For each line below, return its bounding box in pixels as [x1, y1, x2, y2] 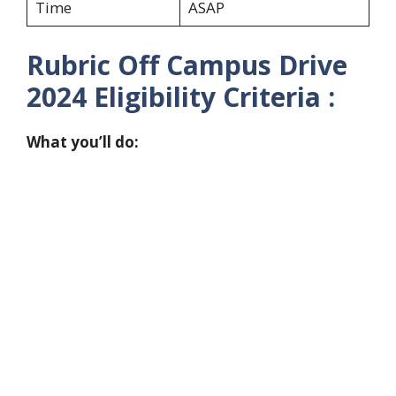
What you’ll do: [27, 131, 139, 152]
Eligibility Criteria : [94, 78, 335, 115]
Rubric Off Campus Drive [27, 46, 347, 83]
